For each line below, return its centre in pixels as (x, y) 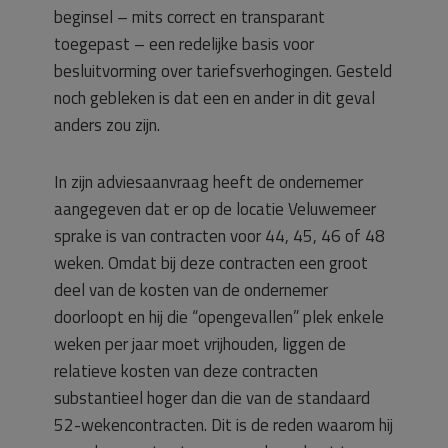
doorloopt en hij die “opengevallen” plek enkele (219, 317)
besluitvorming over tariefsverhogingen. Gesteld (223, 71)
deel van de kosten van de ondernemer (191, 290)
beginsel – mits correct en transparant (189, 17)
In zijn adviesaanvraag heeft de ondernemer (208, 182)
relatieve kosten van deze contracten (186, 371)
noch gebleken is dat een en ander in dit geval (214, 98)
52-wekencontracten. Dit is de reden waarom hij (223, 425)
